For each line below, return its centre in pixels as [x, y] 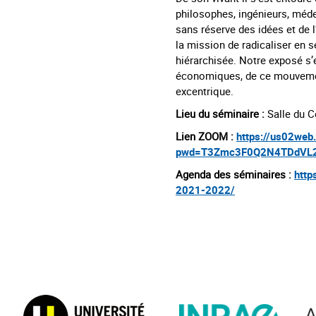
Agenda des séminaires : [233, 174]
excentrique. [205, 91]
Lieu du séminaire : [220, 113]
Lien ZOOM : [205, 136]
